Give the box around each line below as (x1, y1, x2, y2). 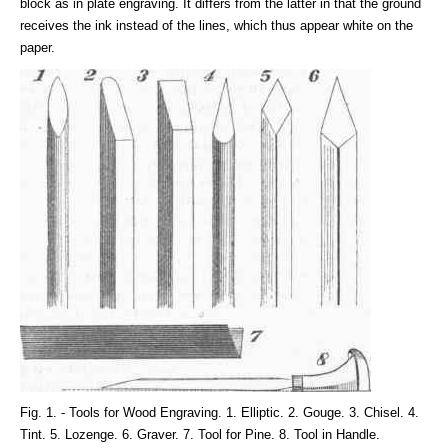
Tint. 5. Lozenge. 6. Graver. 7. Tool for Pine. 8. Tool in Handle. (20, 427, 380, 443)
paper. (20, 40, 55, 56)
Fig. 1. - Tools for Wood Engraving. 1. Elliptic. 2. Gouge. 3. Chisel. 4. (20, 405, 419, 421)
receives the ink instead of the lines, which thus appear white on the (20, 18, 413, 34)
